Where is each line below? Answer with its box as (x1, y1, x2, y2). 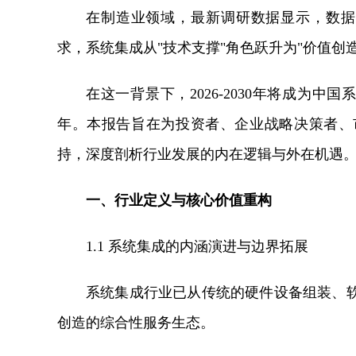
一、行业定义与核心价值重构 (86, 192, 272, 208)
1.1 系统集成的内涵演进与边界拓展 (86, 238, 308, 254)
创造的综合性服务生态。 (57, 315, 215, 331)
